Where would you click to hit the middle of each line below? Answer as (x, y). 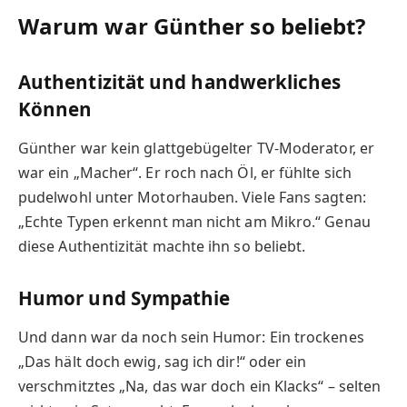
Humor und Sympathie (124, 298)
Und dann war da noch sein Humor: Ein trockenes (191, 338)
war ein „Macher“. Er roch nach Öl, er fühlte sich (185, 173)
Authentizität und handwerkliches (180, 81)
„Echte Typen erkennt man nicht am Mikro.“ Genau (194, 222)
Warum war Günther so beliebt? (192, 26)
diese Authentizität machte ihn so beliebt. (162, 247)
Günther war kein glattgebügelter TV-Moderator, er (196, 149)
